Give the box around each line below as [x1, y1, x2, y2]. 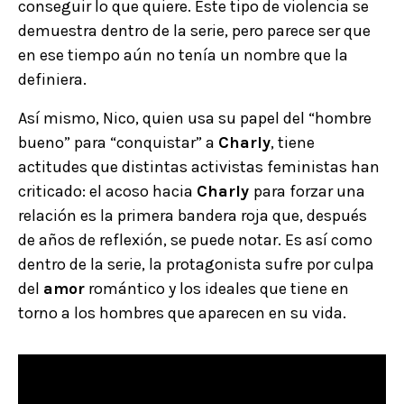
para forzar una [253, 181, 365, 202]
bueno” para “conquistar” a [18, 133, 218, 153]
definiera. [18, 69, 87, 90]
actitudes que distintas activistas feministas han [18, 157, 380, 178]
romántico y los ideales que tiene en [85, 279, 349, 299]
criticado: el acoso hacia [18, 181, 197, 202]
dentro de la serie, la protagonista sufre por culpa [18, 254, 374, 275]
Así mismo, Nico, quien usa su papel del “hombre [18, 108, 372, 129]
